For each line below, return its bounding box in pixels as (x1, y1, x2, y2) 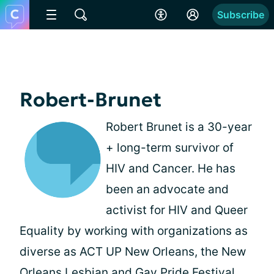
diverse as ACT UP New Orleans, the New (20, 245, 246, 259)
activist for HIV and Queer (106, 203, 248, 217)
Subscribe (217, 9, 264, 21)
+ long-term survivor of (106, 141, 234, 155)
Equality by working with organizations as (20, 224, 248, 238)
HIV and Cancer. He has (106, 161, 235, 176)
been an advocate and (106, 182, 229, 196)
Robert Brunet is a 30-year (106, 120, 252, 134)
